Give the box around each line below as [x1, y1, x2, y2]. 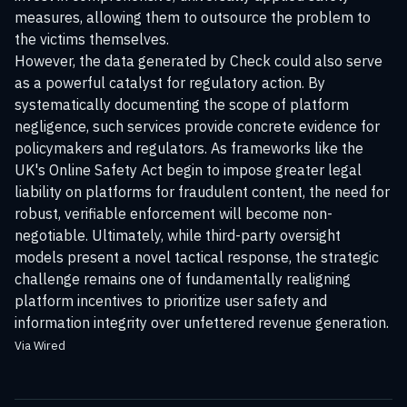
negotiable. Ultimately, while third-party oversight [15, 226, 341, 244]
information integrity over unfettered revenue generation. [15, 313, 389, 332]
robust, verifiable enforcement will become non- [15, 204, 333, 223]
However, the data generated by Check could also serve [15, 52, 382, 70]
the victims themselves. [15, 30, 169, 48]
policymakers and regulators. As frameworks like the [15, 139, 363, 157]
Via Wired [15, 338, 65, 353]
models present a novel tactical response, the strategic [15, 248, 379, 266]
